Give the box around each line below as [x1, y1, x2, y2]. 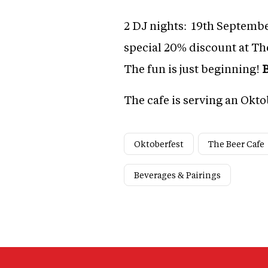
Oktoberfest [134, 138, 184, 150]
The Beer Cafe [208, 138, 264, 150]
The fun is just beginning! [124, 61, 262, 77]
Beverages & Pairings [134, 169, 221, 181]
